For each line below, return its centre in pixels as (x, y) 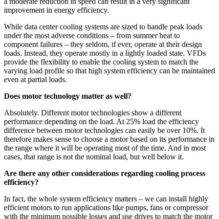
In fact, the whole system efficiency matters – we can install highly (106, 199)
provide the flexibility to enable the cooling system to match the (101, 62)
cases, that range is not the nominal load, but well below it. (94, 157)
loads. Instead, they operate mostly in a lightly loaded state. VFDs (105, 53)
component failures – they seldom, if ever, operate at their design (103, 44)
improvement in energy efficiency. (56, 10)
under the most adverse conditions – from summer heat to (92, 36)
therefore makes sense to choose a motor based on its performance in (109, 139)
